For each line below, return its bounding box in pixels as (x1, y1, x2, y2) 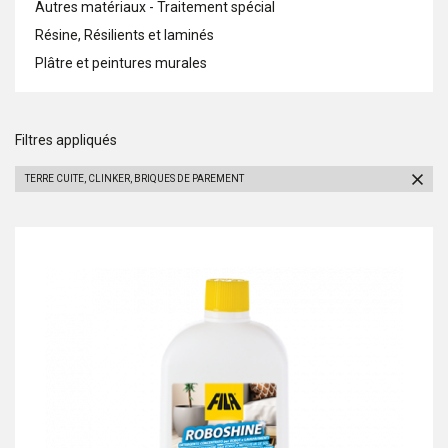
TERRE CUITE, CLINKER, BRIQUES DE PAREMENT (25, 173, 244, 184)
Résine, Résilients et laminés (35, 27, 214, 43)
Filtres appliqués (15, 132, 117, 148)
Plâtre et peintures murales (35, 55, 207, 71)
